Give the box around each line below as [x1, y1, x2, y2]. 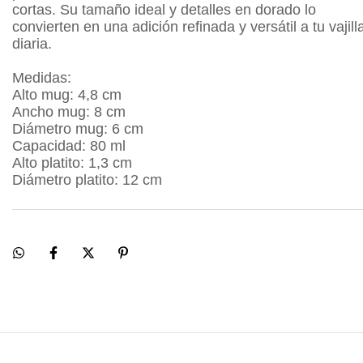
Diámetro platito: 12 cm [12, 172, 162, 188]
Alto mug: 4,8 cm [12, 87, 122, 103]
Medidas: [12, 70, 71, 86]
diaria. [12, 36, 52, 52]
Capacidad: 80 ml [12, 138, 126, 154]
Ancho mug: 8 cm [12, 104, 126, 120]
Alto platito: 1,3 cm [12, 155, 132, 171]
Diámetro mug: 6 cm [12, 121, 143, 137]
